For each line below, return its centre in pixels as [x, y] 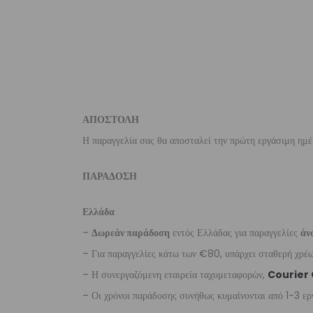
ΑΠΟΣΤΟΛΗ [111, 119]
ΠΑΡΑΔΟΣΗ [110, 176]
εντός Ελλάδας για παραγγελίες [235, 233]
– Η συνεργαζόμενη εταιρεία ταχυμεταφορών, [175, 275]
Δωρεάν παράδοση [131, 233]
